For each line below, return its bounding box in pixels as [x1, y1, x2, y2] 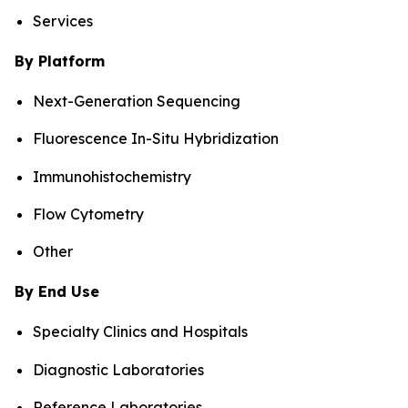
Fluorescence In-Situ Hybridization [33, 129, 279, 148]
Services [33, 11, 93, 30]
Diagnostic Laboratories [33, 360, 204, 379]
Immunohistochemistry [33, 167, 191, 186]
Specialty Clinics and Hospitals [33, 322, 248, 342]
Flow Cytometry [33, 204, 144, 223]
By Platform [15, 51, 105, 70]
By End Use [15, 282, 99, 301]
